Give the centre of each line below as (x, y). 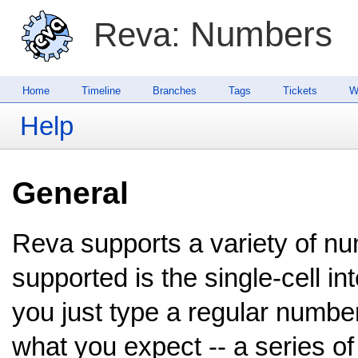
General (70, 193)
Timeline (101, 90)
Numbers (257, 34)
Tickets (300, 90)
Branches (175, 90)
